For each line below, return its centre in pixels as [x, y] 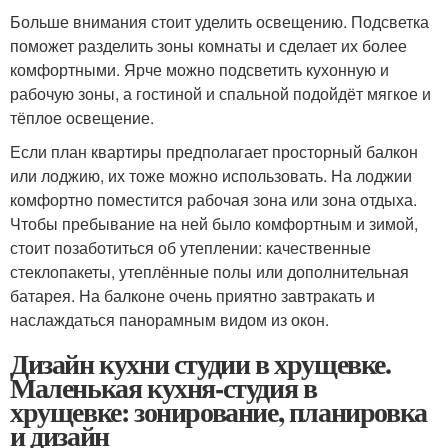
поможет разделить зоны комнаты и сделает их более [208, 46]
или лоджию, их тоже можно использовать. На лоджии [211, 176]
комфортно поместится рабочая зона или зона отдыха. [213, 200]
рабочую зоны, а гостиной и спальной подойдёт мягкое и [220, 94]
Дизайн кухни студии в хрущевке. [200, 364]
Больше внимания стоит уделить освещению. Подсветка [219, 22]
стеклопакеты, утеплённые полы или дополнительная [209, 272]
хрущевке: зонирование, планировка [218, 412]
